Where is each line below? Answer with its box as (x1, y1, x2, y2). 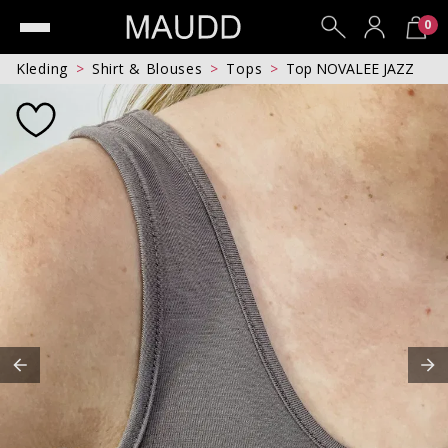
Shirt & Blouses (100, 59, 203, 78)
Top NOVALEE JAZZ (295, 59, 415, 78)
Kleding (25, 59, 68, 78)
